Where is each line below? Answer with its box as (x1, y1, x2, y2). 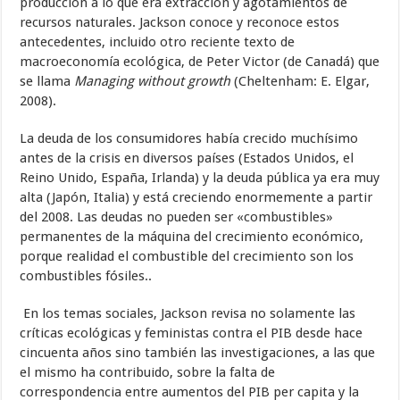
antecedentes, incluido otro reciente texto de (20, 34, 296, 51)
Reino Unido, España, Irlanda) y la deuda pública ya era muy (20, 170, 380, 187)
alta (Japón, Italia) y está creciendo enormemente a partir (20, 189, 373, 206)
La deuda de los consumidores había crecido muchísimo (20, 130, 359, 147)
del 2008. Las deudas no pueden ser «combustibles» (20, 209, 334, 226)
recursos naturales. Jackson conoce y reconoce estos (20, 14, 340, 31)
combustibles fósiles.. (20, 268, 153, 285)
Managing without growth (74, 73, 235, 90)
